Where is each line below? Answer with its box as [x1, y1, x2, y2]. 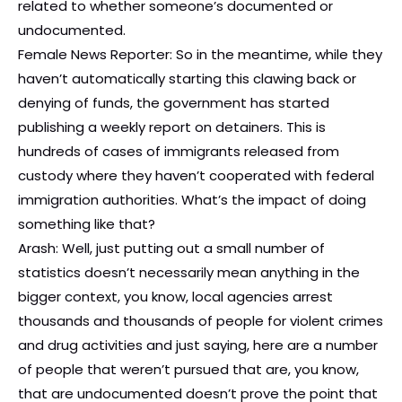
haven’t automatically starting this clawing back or [18, 69, 356, 89]
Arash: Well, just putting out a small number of [18, 239, 325, 258]
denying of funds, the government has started [18, 93, 329, 113]
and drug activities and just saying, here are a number [18, 336, 378, 355]
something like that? [18, 214, 155, 234]
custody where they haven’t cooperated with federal [18, 166, 374, 186]
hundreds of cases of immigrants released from [18, 142, 339, 162]
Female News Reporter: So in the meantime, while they [18, 45, 382, 65]
